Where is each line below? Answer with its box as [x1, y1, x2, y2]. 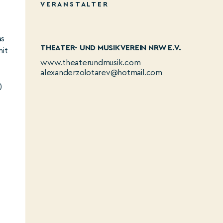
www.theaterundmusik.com [40, 59, 141, 67]
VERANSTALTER [40, 1, 109, 8]
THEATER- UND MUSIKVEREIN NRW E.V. [40, 44, 182, 52]
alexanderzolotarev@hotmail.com [40, 69, 162, 77]
